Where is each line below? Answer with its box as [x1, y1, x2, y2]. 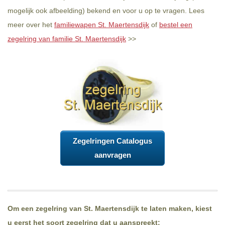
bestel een [159, 21, 192, 29]
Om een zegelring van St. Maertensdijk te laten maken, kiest [8, 204, 212, 213]
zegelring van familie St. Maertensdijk [8, 35, 126, 43]
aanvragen [94, 151, 131, 160]
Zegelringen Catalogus [73, 137, 152, 146]
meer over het [8, 21, 54, 29]
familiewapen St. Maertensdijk [54, 21, 149, 29]
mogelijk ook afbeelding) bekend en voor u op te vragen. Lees [8, 7, 204, 15]
